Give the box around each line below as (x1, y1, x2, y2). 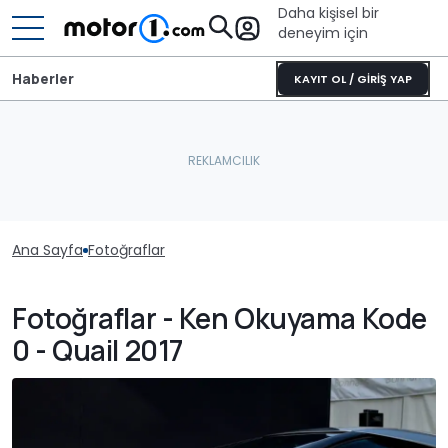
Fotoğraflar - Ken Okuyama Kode (12, 299, 427, 337)
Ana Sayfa (12, 240, 83, 260)
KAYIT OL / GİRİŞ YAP (294, 71, 412, 87)
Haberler (12, 68, 74, 88)
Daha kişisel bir (278, 3, 379, 23)
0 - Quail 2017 (12, 331, 183, 369)
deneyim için (278, 23, 368, 43)
